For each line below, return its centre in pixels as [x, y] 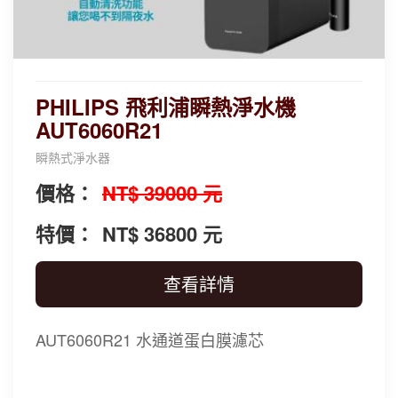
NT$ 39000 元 [162, 192]
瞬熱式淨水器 [73, 157]
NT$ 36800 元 [162, 233]
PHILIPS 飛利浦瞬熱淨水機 [166, 106]
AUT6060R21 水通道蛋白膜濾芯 [150, 339]
